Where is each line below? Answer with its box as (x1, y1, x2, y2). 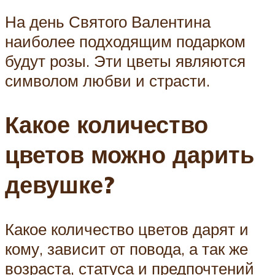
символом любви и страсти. (5, 70, 210, 90)
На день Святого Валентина (5, 11, 211, 31)
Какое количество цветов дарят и (5, 219, 249, 239)
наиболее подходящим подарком (5, 31, 246, 51)
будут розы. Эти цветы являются (5, 50, 246, 71)
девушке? (5, 169, 114, 200)
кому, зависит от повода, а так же (5, 239, 248, 259)
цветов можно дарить (5, 139, 254, 170)
